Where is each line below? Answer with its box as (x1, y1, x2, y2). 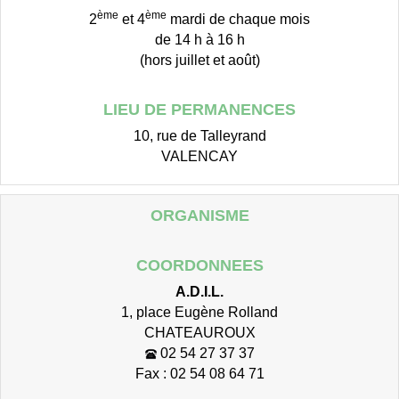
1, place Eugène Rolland (121, 303, 278, 320)
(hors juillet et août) (139, 51, 260, 68)
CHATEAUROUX (143, 323, 256, 340)
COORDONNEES (135, 256, 264, 274)
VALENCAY (161, 147, 238, 164)
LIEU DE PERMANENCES (103, 100, 296, 118)
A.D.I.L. (175, 282, 224, 299)
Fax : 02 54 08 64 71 (134, 364, 265, 381)
